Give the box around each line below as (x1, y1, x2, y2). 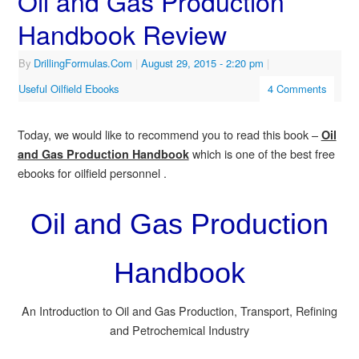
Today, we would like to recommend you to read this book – (17, 125, 321, 143)
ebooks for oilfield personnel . (17, 163, 167, 181)
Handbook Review (17, 15, 227, 52)
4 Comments (267, 81, 326, 96)
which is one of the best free (188, 144, 335, 162)
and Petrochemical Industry (110, 321, 249, 339)
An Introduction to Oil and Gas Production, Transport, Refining (22, 302, 337, 320)
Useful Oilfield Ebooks (18, 81, 119, 96)
